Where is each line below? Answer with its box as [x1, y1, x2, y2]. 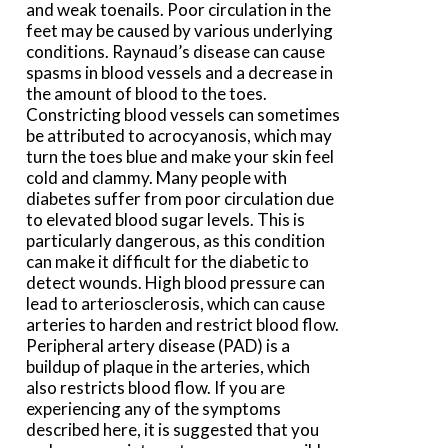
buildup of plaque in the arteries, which [26, 356, 311, 378]
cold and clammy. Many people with [26, 167, 288, 189]
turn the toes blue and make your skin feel [26, 146, 335, 168]
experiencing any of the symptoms [26, 398, 282, 420]
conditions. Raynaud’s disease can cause [26, 41, 326, 63]
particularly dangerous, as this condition [26, 230, 326, 252]
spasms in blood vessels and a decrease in [26, 62, 334, 84]
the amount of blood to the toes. [26, 83, 268, 105]
